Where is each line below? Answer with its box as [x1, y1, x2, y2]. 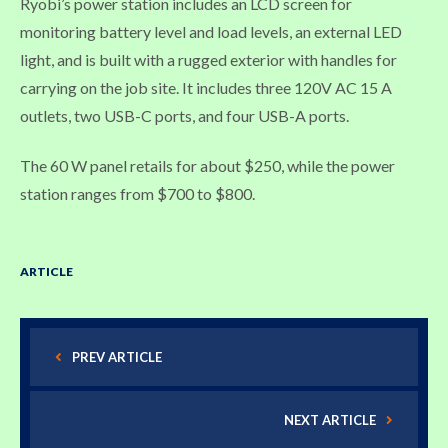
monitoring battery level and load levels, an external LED [20, 21, 402, 41]
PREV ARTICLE [72, 348, 162, 365]
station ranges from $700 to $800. [20, 183, 255, 203]
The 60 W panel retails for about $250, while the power [20, 155, 395, 175]
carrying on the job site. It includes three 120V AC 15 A [20, 77, 392, 97]
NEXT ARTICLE [284, 411, 376, 428]
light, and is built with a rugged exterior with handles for [20, 49, 397, 69]
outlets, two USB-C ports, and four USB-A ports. [20, 105, 349, 125]
